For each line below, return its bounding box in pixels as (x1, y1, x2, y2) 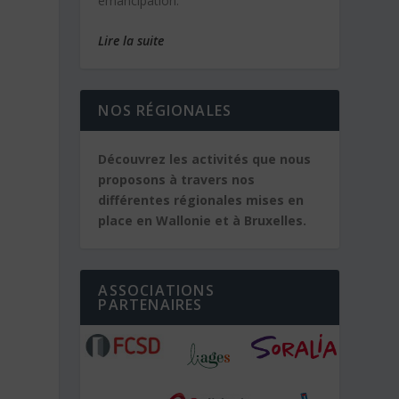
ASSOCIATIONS (98, 281, 215, 301)
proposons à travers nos (98, 171, 256, 189)
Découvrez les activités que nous (98, 151, 312, 168)
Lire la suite (98, 32, 165, 50)
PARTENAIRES (98, 295, 203, 315)
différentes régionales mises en (98, 191, 305, 209)
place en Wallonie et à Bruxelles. (98, 212, 307, 230)
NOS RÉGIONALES (98, 101, 232, 121)
